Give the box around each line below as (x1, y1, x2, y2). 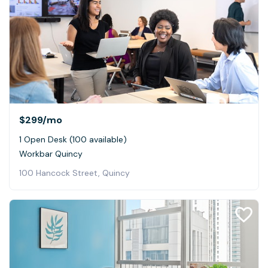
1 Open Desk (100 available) (19, 133, 127, 145)
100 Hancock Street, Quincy (19, 167, 130, 178)
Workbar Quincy (19, 148, 83, 159)
